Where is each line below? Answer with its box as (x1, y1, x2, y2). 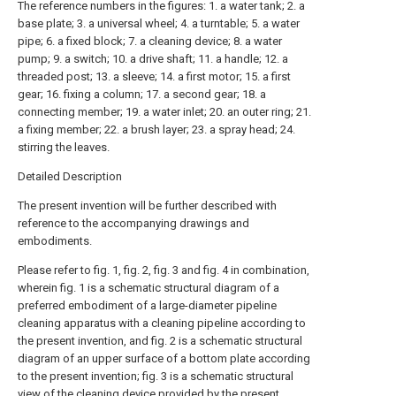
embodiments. (18, 234, 92, 247)
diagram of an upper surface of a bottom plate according (18, 352, 310, 365)
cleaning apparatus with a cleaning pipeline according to (18, 316, 306, 330)
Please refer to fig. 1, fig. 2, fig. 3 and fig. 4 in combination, (18, 263, 309, 277)
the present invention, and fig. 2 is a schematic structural (18, 334, 302, 347)
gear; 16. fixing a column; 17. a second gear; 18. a (18, 88, 266, 101)
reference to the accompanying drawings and (18, 217, 249, 230)
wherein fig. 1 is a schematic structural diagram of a (18, 281, 279, 294)
